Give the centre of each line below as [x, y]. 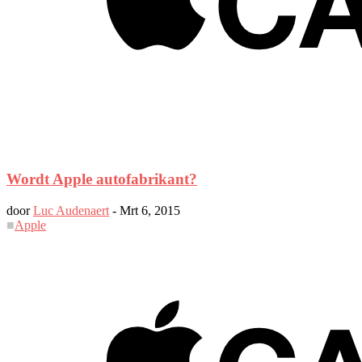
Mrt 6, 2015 [150, 210]
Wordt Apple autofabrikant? [102, 179]
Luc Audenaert [71, 210]
